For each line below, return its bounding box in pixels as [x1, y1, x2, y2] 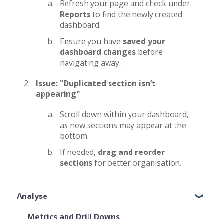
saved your [123, 36, 165, 46]
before [136, 46, 163, 57]
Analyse [17, 191, 47, 202]
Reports [60, 8, 90, 20]
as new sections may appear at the [60, 120, 186, 131]
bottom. [60, 131, 88, 141]
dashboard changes [60, 46, 136, 57]
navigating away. [60, 57, 121, 68]
